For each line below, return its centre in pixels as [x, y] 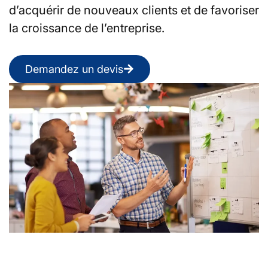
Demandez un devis [74, 69]
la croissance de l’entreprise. [87, 28]
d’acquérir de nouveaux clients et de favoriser [134, 10]
